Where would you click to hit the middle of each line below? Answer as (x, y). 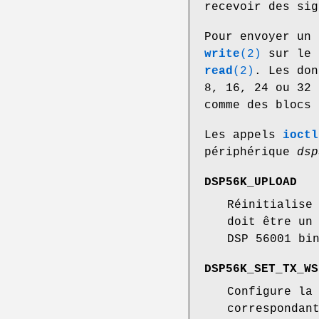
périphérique (251, 153)
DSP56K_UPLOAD (251, 183)
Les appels (244, 136)
